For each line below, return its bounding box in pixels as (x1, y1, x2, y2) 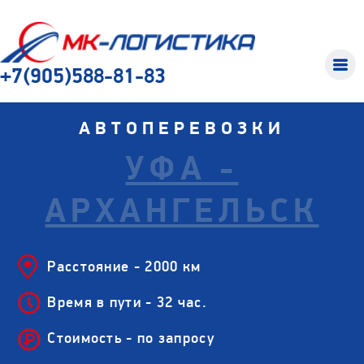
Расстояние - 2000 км (47, 257, 201, 276)
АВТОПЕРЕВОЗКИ (78, 116, 285, 140)
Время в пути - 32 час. (47, 292, 207, 312)
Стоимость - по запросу (47, 328, 214, 348)
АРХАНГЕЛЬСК (45, 189, 319, 233)
